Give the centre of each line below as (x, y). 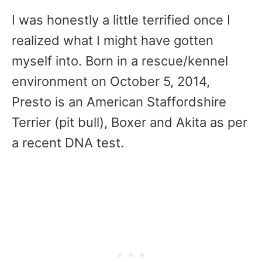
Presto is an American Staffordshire (119, 102)
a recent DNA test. (68, 143)
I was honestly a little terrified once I (121, 20)
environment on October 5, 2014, (111, 81)
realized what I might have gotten (113, 40)
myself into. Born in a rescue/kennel (120, 61)
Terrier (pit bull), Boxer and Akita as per (130, 122)
